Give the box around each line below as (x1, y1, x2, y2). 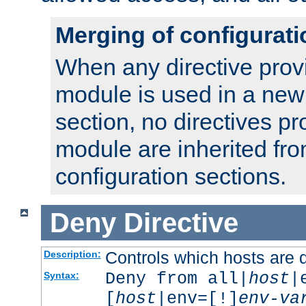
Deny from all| (105, 269, 249, 290)
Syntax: (43, 270, 79, 281)
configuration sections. (55, 163, 286, 189)
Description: (43, 249, 101, 260)
